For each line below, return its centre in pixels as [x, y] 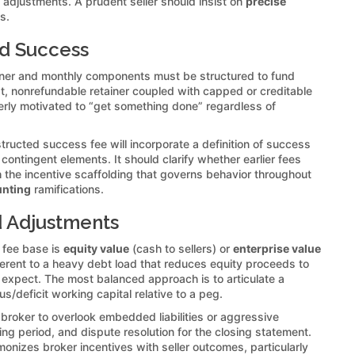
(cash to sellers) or [181, 248]
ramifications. [67, 189]
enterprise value [277, 248]
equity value [96, 248]
